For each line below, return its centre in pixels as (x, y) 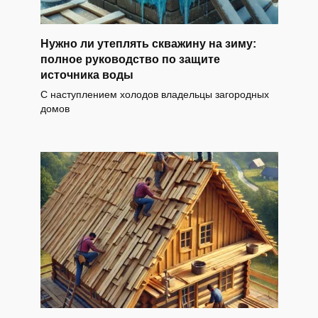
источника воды (87, 75)
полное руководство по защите (130, 59)
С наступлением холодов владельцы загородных (154, 94)
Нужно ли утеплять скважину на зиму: (148, 43)
